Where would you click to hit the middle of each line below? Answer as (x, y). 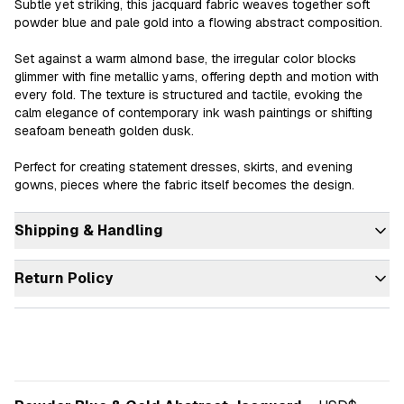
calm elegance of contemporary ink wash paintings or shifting (193, 113)
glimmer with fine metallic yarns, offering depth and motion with (197, 77)
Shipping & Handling (89, 230)
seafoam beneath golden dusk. (104, 131)
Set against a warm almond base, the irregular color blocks (185, 59)
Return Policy (64, 278)
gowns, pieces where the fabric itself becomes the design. (184, 185)
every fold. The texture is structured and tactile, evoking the (188, 95)
